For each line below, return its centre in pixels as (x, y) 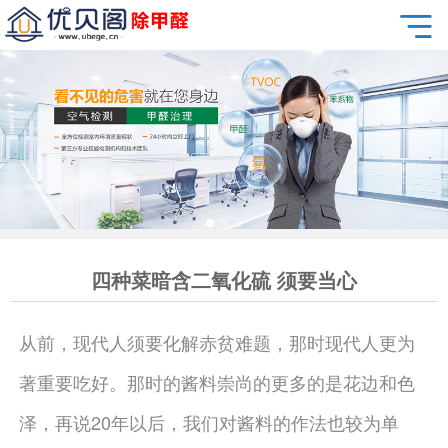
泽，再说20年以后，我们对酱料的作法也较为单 (208, 422)
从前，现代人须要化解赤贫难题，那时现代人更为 (216, 342)
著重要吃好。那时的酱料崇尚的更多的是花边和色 (216, 382)
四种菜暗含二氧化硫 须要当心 (224, 279)
